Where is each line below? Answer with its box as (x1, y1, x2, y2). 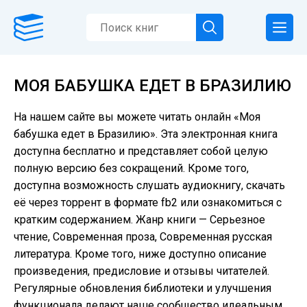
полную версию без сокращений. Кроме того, (14, 162, 249, 175)
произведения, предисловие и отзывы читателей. (14, 265, 269, 278)
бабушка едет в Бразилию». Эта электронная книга (14, 127, 278, 140)
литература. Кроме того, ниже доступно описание (14, 247, 267, 260)
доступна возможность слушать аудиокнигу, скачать (14, 179, 285, 192)
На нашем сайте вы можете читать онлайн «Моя (14, 110, 260, 123)
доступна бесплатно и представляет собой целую (14, 145, 268, 158)
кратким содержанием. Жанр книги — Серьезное (14, 213, 265, 226)
